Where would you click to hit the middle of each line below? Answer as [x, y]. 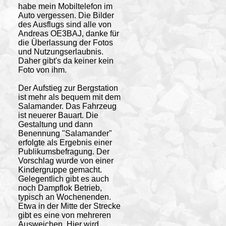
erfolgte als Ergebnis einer [65, 142]
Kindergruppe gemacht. [60, 169]
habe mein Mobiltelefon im [65, 6]
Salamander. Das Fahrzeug [67, 106]
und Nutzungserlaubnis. [61, 51]
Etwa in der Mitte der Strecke [69, 206]
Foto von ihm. [42, 70]
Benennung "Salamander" [65, 133]
